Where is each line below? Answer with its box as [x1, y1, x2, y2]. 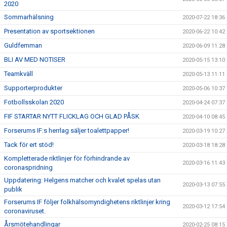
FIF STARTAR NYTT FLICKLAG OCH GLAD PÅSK [4, 112, 139, 120]
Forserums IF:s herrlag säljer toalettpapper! [4, 126, 129, 134]
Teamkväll [4, 69, 33, 78]
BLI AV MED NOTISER [4, 55, 65, 63]
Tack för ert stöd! [4, 140, 54, 148]
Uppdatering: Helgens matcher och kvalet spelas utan [4, 176, 161, 184]
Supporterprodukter [4, 84, 62, 92]
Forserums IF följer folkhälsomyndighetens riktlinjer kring [4, 198, 170, 206]
